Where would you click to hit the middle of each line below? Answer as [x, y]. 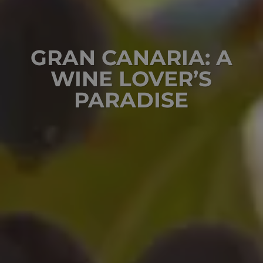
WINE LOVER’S [131, 79]
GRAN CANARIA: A [131, 58]
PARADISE [131, 100]
